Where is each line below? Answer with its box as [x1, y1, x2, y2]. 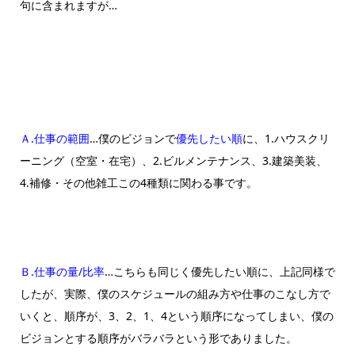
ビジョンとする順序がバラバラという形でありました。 [19, 330, 297, 346]
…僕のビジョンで [89, 131, 176, 147]
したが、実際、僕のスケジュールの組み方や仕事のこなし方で [19, 286, 330, 302]
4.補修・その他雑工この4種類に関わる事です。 [19, 175, 258, 191]
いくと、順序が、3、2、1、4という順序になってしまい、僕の [19, 308, 334, 324]
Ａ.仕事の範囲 [19, 131, 90, 147]
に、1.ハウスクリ [242, 131, 330, 147]
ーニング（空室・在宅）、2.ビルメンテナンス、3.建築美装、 [19, 153, 327, 169]
